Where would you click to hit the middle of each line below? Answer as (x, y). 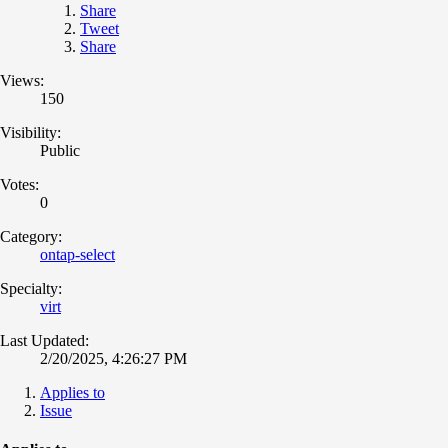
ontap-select (77, 254)
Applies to (72, 392)
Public (60, 150)
